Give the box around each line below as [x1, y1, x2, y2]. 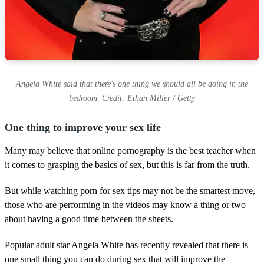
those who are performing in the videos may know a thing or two [5, 199, 246, 210]
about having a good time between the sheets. [5, 213, 173, 224]
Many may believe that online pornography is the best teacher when [5, 145, 256, 156]
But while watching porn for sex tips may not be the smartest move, [5, 185, 255, 196]
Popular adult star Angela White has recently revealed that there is [5, 239, 248, 250]
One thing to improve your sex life [5, 121, 161, 133]
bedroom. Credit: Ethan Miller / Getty [69, 93, 195, 103]
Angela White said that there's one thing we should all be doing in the [16, 79, 248, 88]
